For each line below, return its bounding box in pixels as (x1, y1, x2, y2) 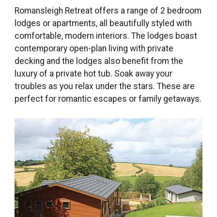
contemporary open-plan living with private (15, 44, 173, 54)
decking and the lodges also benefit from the (15, 56, 183, 66)
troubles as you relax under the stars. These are (15, 81, 195, 92)
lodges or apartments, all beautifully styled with (15, 18, 192, 29)
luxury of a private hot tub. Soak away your (15, 69, 172, 79)
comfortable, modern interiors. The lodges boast (15, 31, 197, 41)
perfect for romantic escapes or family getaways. (15, 94, 201, 104)
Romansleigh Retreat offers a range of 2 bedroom (15, 6, 201, 16)
